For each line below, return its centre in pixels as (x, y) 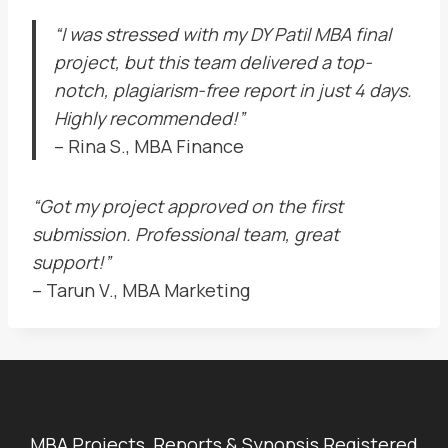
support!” (71, 262)
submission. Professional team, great (185, 234)
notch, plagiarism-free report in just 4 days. (233, 90)
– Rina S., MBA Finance (149, 146)
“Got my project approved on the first (187, 206)
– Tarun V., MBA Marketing (141, 290)
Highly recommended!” (149, 118)
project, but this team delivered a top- (213, 62)
